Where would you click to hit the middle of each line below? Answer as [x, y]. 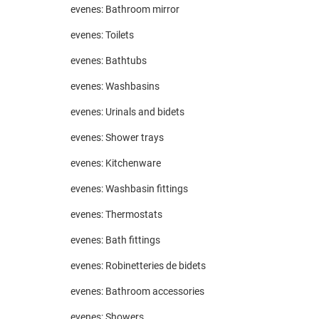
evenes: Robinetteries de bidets [138, 266]
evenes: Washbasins [115, 86]
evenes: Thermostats [116, 214]
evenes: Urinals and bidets [127, 112]
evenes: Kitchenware [116, 163]
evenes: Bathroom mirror [125, 9]
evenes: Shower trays [117, 137]
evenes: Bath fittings [115, 240]
